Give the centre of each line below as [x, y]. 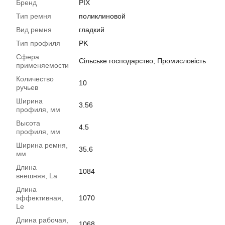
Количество [35, 79]
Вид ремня [34, 30]
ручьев [27, 88]
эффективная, [40, 198]
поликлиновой [102, 16]
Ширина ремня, [42, 145]
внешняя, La [37, 176]
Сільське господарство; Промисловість [142, 61]
